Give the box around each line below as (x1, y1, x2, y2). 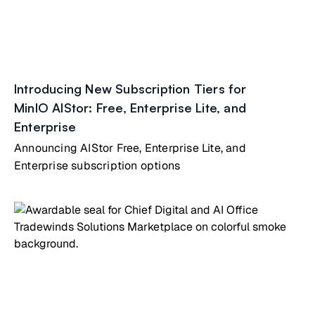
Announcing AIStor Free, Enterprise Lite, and (14, 141, 246, 155)
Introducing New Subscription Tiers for (14, 81, 247, 96)
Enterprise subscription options (14, 158, 181, 173)
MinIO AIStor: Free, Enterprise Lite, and (14, 100, 247, 115)
